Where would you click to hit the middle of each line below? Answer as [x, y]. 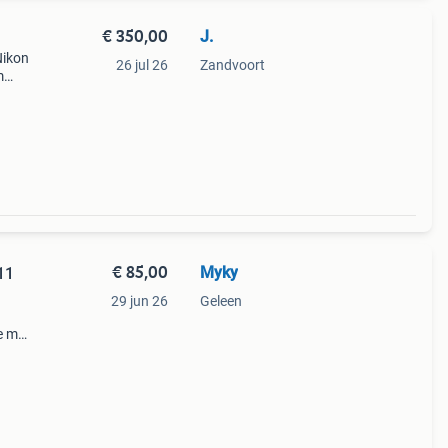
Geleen [220, 301]
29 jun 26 [139, 301]
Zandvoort [232, 65]
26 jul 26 [141, 65]
